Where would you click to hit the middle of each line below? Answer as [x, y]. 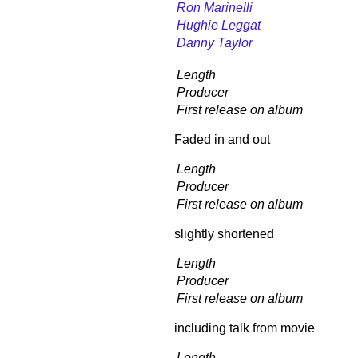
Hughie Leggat [219, 25]
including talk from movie [245, 328]
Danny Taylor [215, 42]
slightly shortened [224, 233]
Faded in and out [222, 139]
